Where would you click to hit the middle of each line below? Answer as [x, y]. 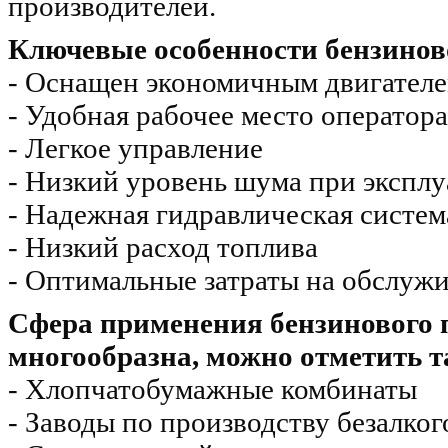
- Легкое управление [135, 148]
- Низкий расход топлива [163, 247]
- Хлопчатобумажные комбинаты [212, 389]
